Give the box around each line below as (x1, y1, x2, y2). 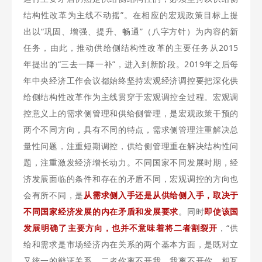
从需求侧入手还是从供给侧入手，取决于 (84, 189, 239, 201)
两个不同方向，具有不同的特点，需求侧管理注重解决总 (23, 124, 239, 135)
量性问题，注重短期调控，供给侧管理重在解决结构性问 (23, 140, 239, 151)
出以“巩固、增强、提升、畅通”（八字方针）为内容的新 (23, 26, 239, 37)
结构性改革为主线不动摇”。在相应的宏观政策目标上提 (23, 9, 239, 20)
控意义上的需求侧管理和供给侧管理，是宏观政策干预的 (23, 108, 239, 119)
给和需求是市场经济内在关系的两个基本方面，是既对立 (23, 239, 239, 250)
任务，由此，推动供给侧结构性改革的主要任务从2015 (23, 42, 239, 53)
